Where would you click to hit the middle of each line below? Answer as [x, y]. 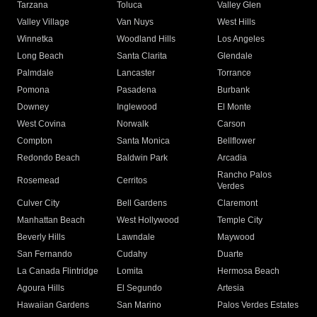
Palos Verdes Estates [258, 305]
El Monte [234, 107]
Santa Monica [144, 141]
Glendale [235, 56]
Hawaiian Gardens [53, 305]
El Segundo [140, 288]
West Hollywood [148, 220]
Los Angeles [241, 39]
